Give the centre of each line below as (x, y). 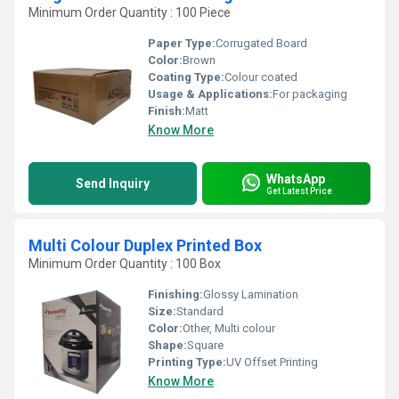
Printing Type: (187, 362)
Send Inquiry (113, 183)
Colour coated (261, 77)
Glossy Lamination (251, 294)
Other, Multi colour (229, 328)
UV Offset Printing (272, 362)
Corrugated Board (261, 43)
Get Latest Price (299, 191)
